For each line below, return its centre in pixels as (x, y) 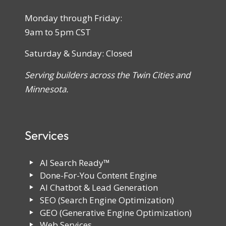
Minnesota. (46, 89)
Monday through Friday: (73, 18)
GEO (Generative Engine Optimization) (116, 212)
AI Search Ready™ (75, 163)
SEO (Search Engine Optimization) (107, 200)
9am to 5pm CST (58, 32)
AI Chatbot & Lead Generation (99, 188)
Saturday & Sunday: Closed (78, 53)
